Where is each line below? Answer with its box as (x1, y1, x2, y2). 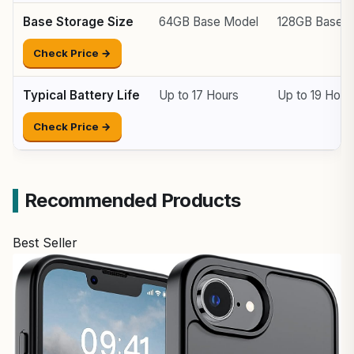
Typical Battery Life (23, 87, 140, 103)
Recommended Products (24, 188, 241, 212)
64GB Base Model (159, 13, 258, 29)
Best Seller (13, 234, 77, 250)
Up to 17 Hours (159, 87, 239, 103)
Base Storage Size (23, 13, 134, 29)
